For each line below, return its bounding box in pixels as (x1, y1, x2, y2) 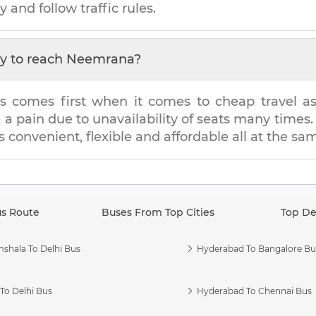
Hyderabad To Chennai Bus (197, 285, 312, 296)
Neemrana (66, 51, 134, 67)
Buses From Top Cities (102, 205, 214, 219)
